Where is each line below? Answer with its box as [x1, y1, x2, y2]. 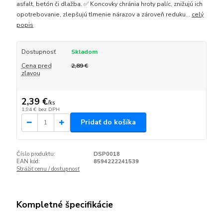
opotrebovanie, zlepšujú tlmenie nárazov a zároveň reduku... [16, 10, 192, 19]
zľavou [21, 69, 40, 78]
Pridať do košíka [81, 117, 136, 127]
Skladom [71, 48, 98, 56]
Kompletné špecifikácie [16, 198, 113, 211]
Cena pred [21, 62, 52, 70]
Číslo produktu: [16, 150, 56, 158]
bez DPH [38, 105, 60, 113]
